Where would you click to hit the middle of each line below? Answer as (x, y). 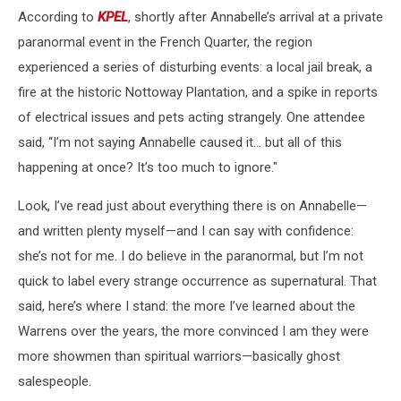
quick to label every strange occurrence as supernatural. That (197, 282)
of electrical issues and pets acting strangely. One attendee (192, 118)
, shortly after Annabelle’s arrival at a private (256, 17)
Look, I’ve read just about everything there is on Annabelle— (192, 206)
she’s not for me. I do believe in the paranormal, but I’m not (191, 256)
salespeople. (55, 382)
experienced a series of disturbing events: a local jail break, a (195, 68)
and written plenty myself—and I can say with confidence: (186, 231)
